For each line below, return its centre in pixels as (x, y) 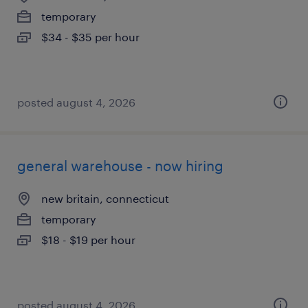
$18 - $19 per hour (88, 240)
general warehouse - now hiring (120, 166)
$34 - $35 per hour (90, 37)
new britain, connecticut (105, 198)
